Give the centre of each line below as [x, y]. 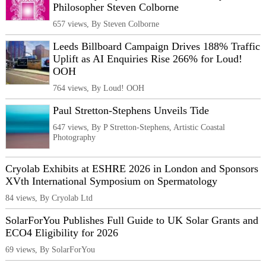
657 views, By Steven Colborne [106, 24]
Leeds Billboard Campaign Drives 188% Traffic [156, 47]
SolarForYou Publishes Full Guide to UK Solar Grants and [132, 221]
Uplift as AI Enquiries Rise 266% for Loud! [148, 59]
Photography [74, 137]
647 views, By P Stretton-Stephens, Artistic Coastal [139, 127]
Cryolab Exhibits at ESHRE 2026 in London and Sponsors [132, 169]
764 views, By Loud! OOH [99, 88]
